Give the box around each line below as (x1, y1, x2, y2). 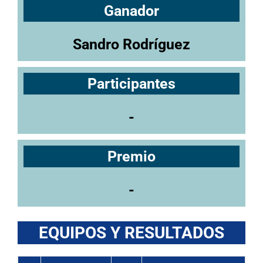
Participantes (87, 75, 176, 92)
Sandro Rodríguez (73, 35, 190, 53)
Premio (107, 147, 156, 165)
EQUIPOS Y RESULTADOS (39, 222, 224, 242)
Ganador (104, 2, 159, 19)
